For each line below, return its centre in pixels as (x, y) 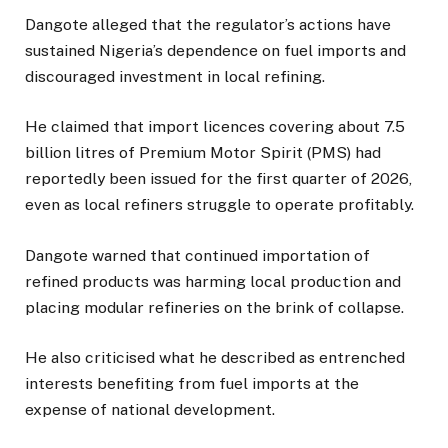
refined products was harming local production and (213, 281)
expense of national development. (150, 409)
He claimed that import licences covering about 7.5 (215, 127)
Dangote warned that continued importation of (197, 255)
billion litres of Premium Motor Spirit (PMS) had (203, 153)
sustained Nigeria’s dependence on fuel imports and (215, 51)
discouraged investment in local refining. (175, 77)
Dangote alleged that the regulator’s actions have (208, 25)
